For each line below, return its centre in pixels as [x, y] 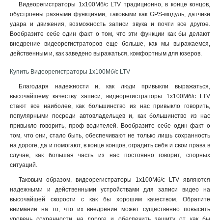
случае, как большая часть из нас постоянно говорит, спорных [110, 155]
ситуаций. [24, 165]
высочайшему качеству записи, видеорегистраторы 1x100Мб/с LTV [110, 96]
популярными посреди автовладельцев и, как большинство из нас [110, 116]
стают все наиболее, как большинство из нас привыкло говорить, [110, 106]
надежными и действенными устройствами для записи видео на [110, 190]
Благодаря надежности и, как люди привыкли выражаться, [114, 86]
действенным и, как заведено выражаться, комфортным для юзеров [105, 54]
